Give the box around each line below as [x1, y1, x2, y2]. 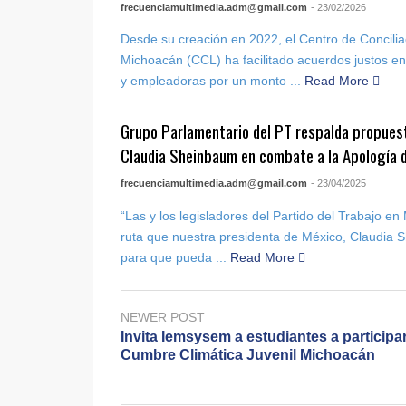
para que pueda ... [121, 249, 227, 265]
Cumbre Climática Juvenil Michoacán [121, 347, 375, 363]
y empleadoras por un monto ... [121, 73, 302, 89]
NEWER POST [121, 309, 205, 324]
